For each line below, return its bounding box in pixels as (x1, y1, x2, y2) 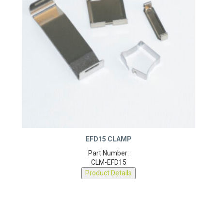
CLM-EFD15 (91, 162, 126, 170)
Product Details (85, 172, 132, 181)
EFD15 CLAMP (85, 139, 132, 147)
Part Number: (88, 153, 129, 161)
